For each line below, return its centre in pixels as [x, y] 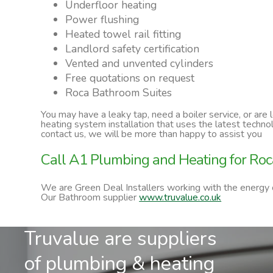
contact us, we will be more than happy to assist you [152, 134]
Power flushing [102, 19]
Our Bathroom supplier [90, 197]
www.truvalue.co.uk [180, 197]
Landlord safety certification [133, 48]
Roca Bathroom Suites [119, 92]
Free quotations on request [130, 78]
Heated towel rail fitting [123, 34]
